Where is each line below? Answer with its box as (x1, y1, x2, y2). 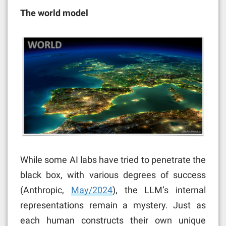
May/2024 (71, 184, 112, 195)
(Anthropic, (20, 184, 71, 195)
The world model (20, 7, 88, 18)
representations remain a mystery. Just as (20, 199, 206, 210)
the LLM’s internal (117, 184, 206, 195)
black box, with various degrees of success (20, 169, 206, 180)
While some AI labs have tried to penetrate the (20, 154, 206, 165)
